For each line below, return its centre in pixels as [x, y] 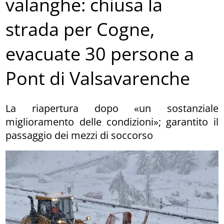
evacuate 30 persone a [100, 54]
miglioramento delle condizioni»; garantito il [112, 121]
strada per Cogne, [80, 29]
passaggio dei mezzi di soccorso [79, 135]
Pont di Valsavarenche [98, 78]
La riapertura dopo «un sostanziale [112, 108]
